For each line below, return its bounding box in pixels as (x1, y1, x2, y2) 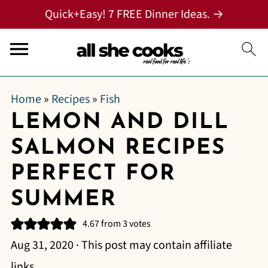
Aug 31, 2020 (10, 237, 74, 254)
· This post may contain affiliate (73, 237, 232, 254)
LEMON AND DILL (10, 112, 229, 133)
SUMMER (10, 189, 117, 211)
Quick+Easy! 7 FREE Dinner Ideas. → (44, 6, 224, 23)
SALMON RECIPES (10, 138, 226, 159)
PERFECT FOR (10, 163, 176, 185)
